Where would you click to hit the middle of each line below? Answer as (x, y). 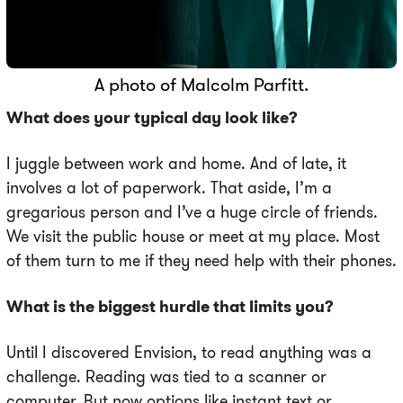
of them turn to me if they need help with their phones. (201, 261)
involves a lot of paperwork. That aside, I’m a (169, 188)
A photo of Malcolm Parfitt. (201, 85)
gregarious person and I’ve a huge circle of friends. (192, 212)
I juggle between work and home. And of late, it (176, 164)
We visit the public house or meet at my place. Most (193, 237)
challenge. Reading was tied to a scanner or (166, 377)
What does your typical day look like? (152, 118)
